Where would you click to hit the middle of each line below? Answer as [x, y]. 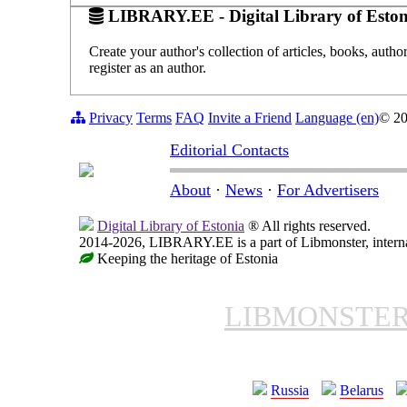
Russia [290, 390]
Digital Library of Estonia [171, 225]
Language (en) [337, 117]
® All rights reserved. [308, 225]
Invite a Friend [250, 117]
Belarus [362, 390]
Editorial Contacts [229, 149]
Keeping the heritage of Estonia [186, 258]
